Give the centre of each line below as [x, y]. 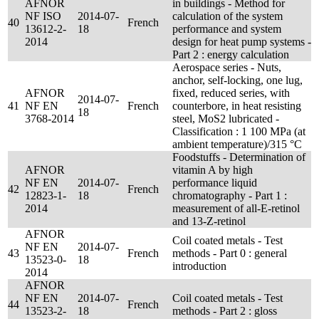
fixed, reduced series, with [231, 93]
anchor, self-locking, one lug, [237, 80]
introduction [199, 266]
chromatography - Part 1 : [230, 195]
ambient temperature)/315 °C [237, 144]
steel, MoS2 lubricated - [226, 119]
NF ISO [43, 16]
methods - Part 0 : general [230, 253]
